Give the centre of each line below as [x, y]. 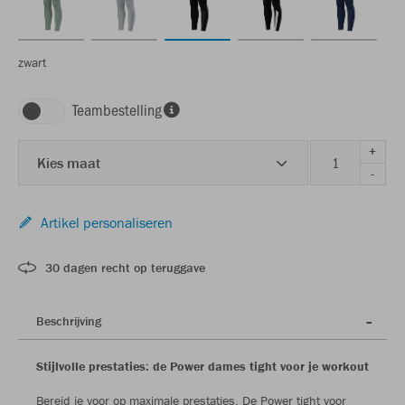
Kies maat [69, 162]
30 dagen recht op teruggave [125, 267]
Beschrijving [69, 320]
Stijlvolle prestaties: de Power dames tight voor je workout [202, 366]
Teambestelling [117, 109]
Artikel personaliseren [107, 222]
